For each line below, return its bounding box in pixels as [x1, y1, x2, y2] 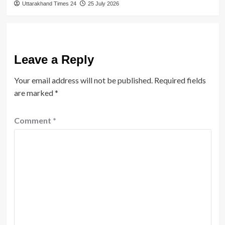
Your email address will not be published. [14, 75, 153, 85]
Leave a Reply [14, 52, 94, 66]
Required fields [154, 75, 206, 85]
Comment [14, 115, 53, 125]
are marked [14, 87, 55, 97]
